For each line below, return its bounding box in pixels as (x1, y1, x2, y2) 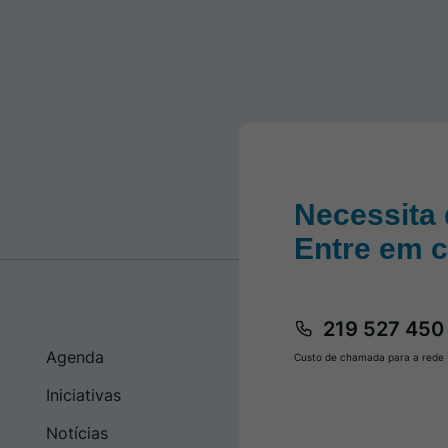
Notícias (45, 423, 108, 444)
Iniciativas (45, 385, 121, 406)
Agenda (45, 347, 104, 368)
